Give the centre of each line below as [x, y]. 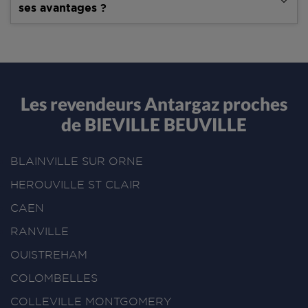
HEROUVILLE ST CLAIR [75, 185]
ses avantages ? [63, 8]
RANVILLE [40, 232]
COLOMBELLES [54, 278]
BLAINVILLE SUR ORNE [77, 162]
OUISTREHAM [49, 255]
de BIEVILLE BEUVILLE [154, 124]
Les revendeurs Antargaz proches [154, 103]
